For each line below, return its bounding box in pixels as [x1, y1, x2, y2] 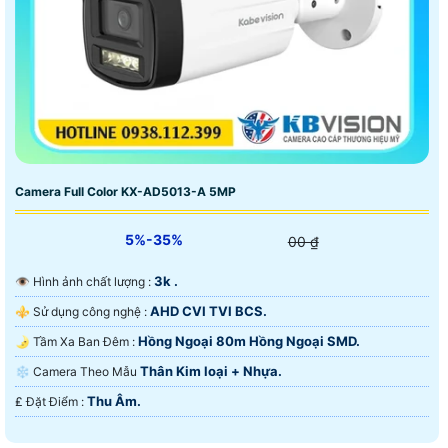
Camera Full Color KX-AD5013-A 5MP [15, 183, 236, 199]
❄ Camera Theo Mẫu [33, 363, 140, 379]
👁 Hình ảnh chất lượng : [33, 273, 154, 289]
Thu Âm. [87, 392, 141, 409]
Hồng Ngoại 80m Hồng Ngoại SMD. [138, 332, 360, 349]
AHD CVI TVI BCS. [150, 302, 267, 319]
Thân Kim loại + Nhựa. [140, 362, 282, 379]
